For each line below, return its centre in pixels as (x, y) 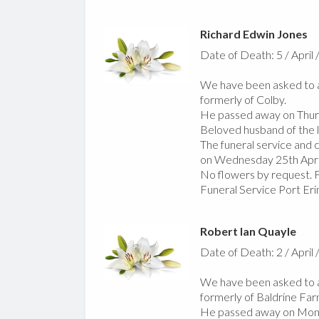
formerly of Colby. (243, 100)
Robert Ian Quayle (248, 231)
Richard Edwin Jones (253, 34)
